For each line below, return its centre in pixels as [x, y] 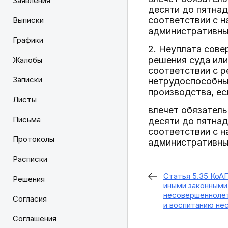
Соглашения [35, 219]
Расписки [30, 159]
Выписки [28, 20]
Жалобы [27, 60]
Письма [27, 119]
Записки [27, 80]
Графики [28, 40]
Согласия [30, 199]
